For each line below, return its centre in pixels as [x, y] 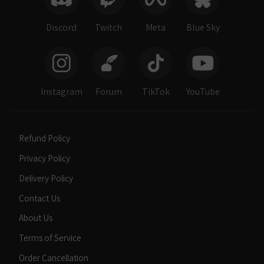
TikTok [156, 92]
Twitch [108, 28]
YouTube [203, 92]
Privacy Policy [44, 158]
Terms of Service [50, 238]
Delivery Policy [46, 178]
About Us [36, 218]
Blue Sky [203, 28]
